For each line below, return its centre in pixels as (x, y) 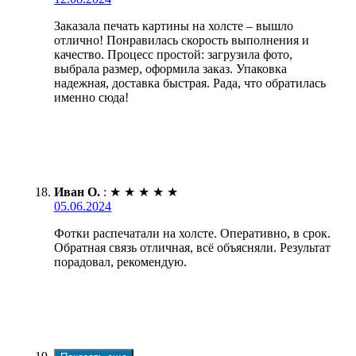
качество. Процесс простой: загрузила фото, (173, 55)
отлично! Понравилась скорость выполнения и (182, 41)
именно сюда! (91, 98)
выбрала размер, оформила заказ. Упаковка (170, 69)
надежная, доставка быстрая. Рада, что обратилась (190, 83)
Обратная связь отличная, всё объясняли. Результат (192, 248)
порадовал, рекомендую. (120, 262)
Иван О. (77, 192)
